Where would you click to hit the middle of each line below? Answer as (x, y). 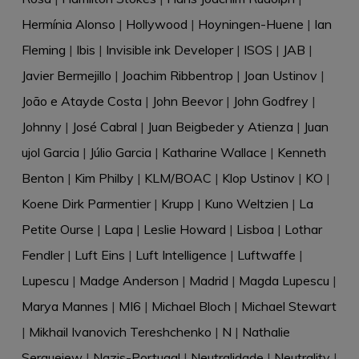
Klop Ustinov (258, 178)
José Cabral (104, 127)
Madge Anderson (129, 281)
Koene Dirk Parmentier (86, 204)
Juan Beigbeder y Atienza (220, 127)
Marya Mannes (65, 307)
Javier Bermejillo (66, 76)
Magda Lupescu (284, 281)
